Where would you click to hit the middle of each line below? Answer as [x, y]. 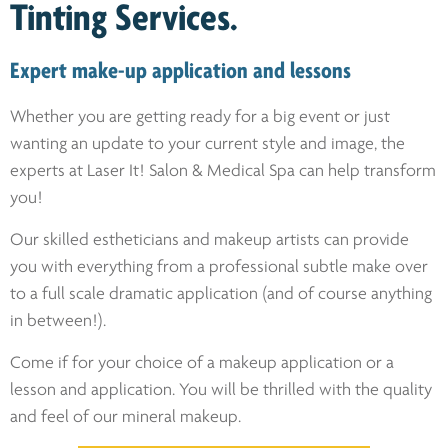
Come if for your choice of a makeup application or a [202, 363]
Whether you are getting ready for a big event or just [200, 117]
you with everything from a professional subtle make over [219, 267]
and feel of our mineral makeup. [125, 417]
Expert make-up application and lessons [180, 72]
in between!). [58, 321]
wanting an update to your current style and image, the [207, 144]
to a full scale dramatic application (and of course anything [221, 294]
